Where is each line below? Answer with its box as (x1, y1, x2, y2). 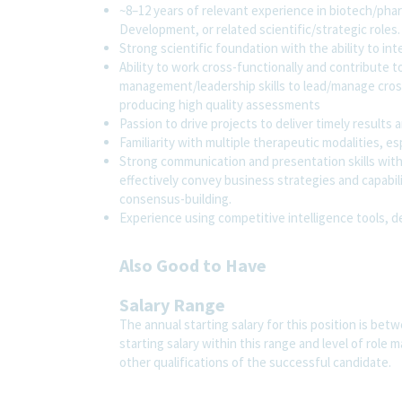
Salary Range (119, 293, 225, 316)
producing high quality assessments (119, 95, 320, 113)
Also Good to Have (119, 253, 267, 276)
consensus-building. (119, 189, 232, 207)
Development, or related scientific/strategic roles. (119, 20, 400, 38)
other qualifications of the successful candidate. (119, 353, 394, 371)
